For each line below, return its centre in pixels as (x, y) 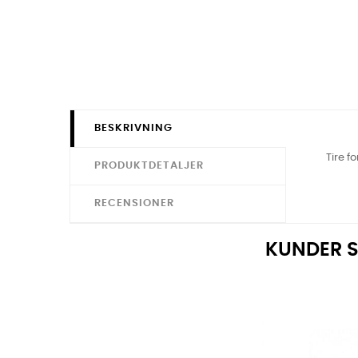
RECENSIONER (134, 204)
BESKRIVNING (133, 129)
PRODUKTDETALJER (149, 166)
